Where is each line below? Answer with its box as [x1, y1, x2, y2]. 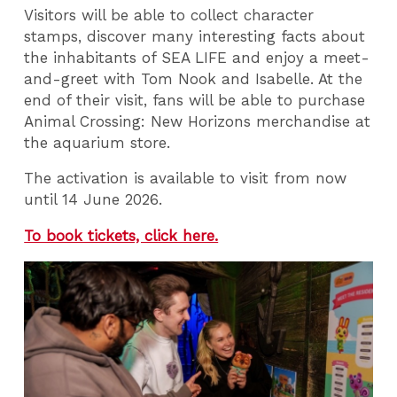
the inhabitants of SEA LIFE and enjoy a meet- [24, 48, 370, 66]
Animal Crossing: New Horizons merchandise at [24, 112, 371, 130]
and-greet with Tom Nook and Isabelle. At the [24, 69, 363, 88]
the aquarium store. [24, 133, 174, 152]
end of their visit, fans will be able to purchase [24, 90, 366, 109]
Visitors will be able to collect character [24, 5, 315, 24]
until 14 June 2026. [24, 191, 168, 209]
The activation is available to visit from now [24, 169, 347, 188]
